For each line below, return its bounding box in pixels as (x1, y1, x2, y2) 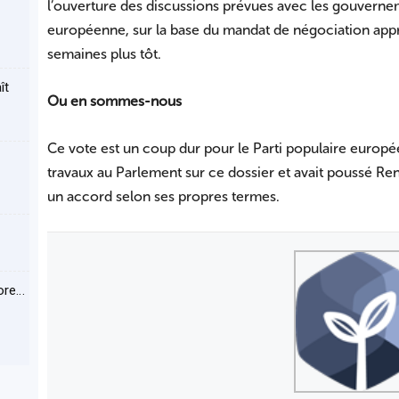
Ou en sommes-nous (46, 93, 182, 110)
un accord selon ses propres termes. (46, 188, 280, 206)
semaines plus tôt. (46, 45, 161, 63)
